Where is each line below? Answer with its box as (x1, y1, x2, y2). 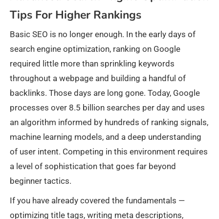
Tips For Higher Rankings (10, 7, 141, 23)
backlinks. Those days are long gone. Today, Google (10, 88, 200, 98)
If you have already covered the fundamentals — (10, 196, 185, 206)
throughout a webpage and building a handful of (10, 73, 186, 84)
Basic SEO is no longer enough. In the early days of (10, 29, 196, 40)
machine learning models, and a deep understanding (10, 132, 201, 142)
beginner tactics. (10, 176, 71, 186)
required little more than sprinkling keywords (10, 59, 175, 69)
